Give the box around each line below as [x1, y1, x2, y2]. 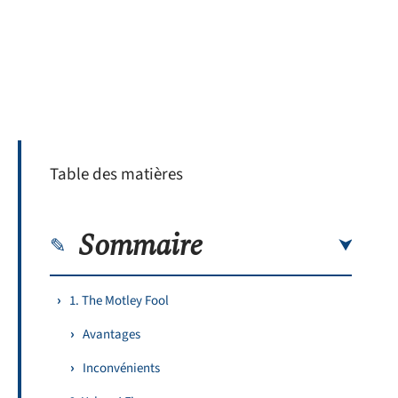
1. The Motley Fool [69, 291, 169, 310]
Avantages [83, 324, 140, 344]
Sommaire [79, 222, 203, 269]
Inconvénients [83, 358, 160, 378]
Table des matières [50, 163, 183, 187]
